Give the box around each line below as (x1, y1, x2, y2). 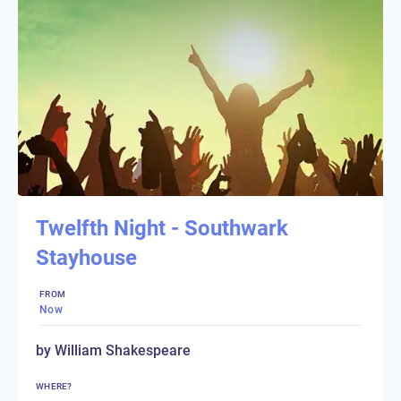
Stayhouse (36, 244, 137, 270)
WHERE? (36, 380, 73, 391)
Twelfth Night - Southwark (36, 215, 288, 241)
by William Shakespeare (36, 341, 191, 359)
